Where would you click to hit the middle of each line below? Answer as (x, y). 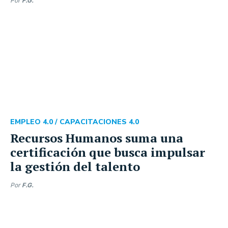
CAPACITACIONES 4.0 (99, 122)
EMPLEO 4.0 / (35, 122)
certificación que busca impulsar (108, 152)
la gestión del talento (75, 166)
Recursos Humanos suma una (97, 138)
